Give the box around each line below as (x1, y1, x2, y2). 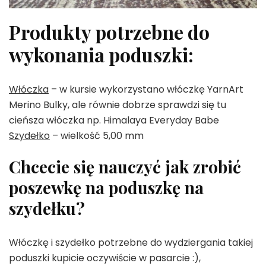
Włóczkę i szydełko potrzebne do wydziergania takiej (9, 235, 253, 249)
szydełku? (9, 197, 85, 219)
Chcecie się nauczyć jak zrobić (9, 155, 241, 178)
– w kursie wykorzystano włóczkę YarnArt (49, 82, 243, 96)
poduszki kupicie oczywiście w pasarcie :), (9, 251, 201, 265)
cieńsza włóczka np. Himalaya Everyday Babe (9, 113, 219, 127)
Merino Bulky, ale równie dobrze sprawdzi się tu (9, 97, 226, 112)
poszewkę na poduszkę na (9, 176, 204, 198)
